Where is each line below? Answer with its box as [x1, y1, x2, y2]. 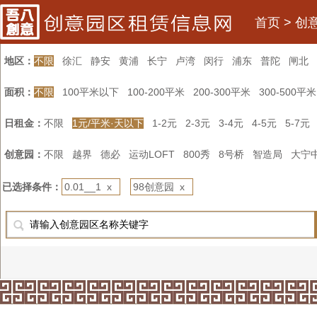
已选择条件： [2, 181, 62, 192]
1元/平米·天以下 [72, 117, 144, 129]
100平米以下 [62, 86, 119, 98]
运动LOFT [129, 149, 175, 160]
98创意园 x [133, 181, 190, 192]
